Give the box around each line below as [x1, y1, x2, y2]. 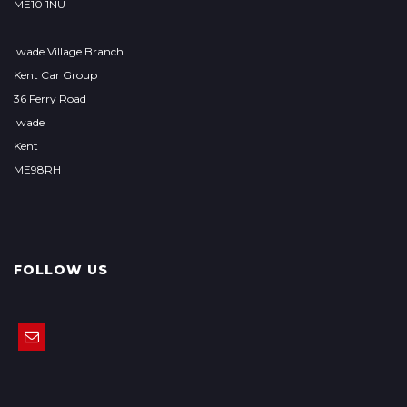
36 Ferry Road [14, 92, 86, 105]
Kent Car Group [14, 68, 97, 82]
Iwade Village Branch [14, 45, 124, 58]
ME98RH [14, 163, 61, 176]
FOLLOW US [14, 262, 108, 278]
